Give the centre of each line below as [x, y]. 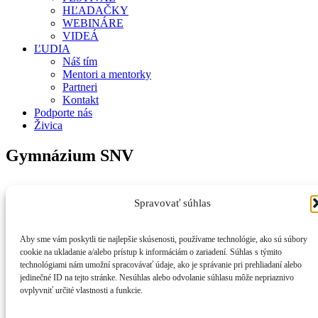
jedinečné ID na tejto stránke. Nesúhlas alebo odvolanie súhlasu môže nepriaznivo [157, 278]
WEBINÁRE [93, 23]
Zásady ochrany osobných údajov [159, 272]
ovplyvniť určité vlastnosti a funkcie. [81, 290]
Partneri [80, 87]
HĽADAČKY [95, 10]
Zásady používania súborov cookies [159, 252]
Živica [48, 125]
